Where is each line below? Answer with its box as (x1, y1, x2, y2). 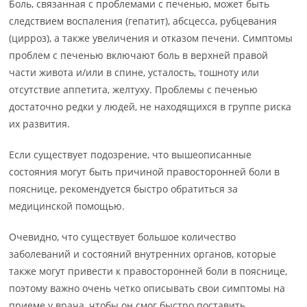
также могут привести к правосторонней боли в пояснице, (9, 265, 288, 278)
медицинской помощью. (9, 199, 125, 212)
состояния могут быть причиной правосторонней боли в (9, 165, 280, 178)
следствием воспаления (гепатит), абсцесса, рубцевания (9, 14, 278, 27)
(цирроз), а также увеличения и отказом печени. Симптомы (9, 32, 293, 45)
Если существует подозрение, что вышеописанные (9, 148, 252, 161)
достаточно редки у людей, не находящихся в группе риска (9, 100, 292, 113)
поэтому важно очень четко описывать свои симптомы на (9, 282, 286, 295)
